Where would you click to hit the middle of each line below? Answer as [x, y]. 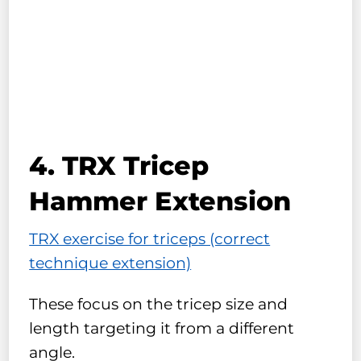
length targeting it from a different [162, 329]
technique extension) [110, 263]
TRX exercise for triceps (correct [150, 239]
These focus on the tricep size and [159, 305]
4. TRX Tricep [119, 166]
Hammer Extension [160, 201]
